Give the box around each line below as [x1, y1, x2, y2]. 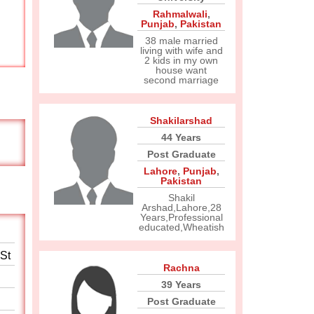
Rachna [163, 262, 200, 273]
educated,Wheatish [139, 221, 224, 233]
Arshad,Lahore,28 [141, 202, 221, 213]
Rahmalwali [152, 8, 207, 20]
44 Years [161, 132, 201, 143]
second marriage [144, 74, 219, 86]
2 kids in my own [144, 55, 218, 66]
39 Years [161, 279, 201, 290]
